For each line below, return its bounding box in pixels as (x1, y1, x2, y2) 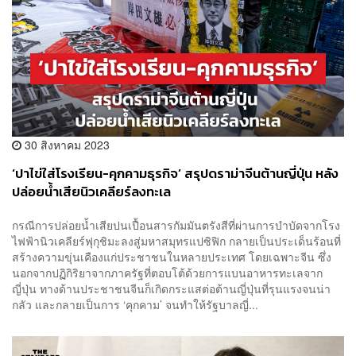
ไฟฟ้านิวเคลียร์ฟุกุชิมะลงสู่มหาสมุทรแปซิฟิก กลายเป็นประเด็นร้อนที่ (12, 232, 341, 249)
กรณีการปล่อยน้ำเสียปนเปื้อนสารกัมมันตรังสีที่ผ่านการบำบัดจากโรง (12, 216, 340, 233)
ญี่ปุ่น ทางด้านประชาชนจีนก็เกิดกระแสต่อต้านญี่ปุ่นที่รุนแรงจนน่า (12, 280, 331, 296)
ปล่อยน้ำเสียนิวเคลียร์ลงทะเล (12, 182, 171, 203)
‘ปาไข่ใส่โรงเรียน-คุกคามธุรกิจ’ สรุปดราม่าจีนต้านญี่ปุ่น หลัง (12, 164, 339, 184)
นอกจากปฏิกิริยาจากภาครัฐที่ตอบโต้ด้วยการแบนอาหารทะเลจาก (12, 264, 323, 281)
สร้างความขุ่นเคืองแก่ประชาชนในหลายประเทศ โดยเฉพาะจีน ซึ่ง (12, 248, 331, 265)
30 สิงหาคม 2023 (21, 137, 110, 153)
